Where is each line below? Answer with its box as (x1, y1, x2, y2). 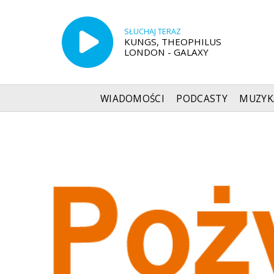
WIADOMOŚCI (100, 92, 165, 105)
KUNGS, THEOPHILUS (124, 35, 221, 48)
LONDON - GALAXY (124, 45, 209, 58)
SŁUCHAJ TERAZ (124, 26, 181, 37)
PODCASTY (176, 92, 228, 105)
